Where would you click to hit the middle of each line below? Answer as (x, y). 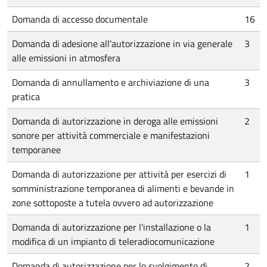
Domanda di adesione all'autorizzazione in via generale (122, 44)
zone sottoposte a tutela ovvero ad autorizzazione (113, 203)
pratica (26, 97)
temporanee (36, 150)
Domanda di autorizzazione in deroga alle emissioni (115, 121)
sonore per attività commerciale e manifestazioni (111, 135)
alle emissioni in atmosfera (66, 58)
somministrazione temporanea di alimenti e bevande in (123, 188)
